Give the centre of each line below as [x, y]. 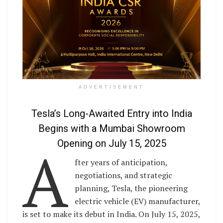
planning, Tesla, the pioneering [131, 188]
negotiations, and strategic [124, 175]
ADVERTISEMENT [111, 87]
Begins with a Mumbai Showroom [111, 129]
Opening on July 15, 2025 [111, 144]
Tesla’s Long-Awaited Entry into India [111, 114]
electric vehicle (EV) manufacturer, [138, 201]
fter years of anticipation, [121, 163]
